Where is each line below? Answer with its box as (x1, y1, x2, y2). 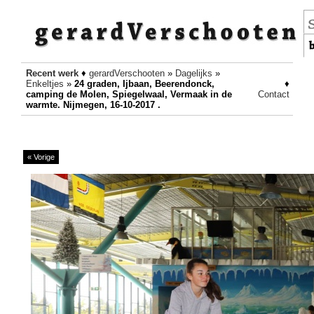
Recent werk (25, 68, 78, 78)
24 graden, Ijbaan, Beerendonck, (74, 78, 214, 89)
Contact (257, 89, 289, 100)
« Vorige (27, 153, 55, 161)
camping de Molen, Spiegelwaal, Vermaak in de (25, 89, 232, 100)
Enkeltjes (25, 78, 64, 89)
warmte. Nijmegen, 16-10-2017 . (25, 100, 161, 110)
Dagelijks (175, 68, 212, 78)
